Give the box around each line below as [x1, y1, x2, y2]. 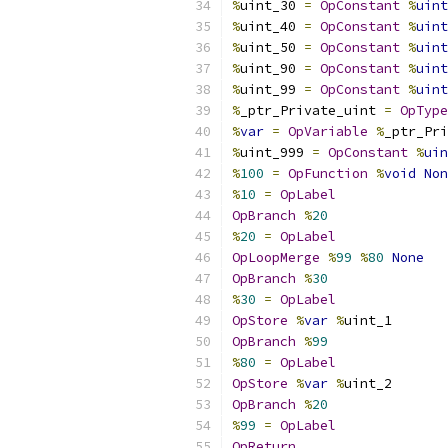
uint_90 [240, 60, 304, 77]
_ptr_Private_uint [240, 102, 384, 119]
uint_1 [344, 312, 392, 329]
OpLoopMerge [232, 249, 320, 266]
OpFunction [288, 165, 368, 182]
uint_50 [240, 39, 304, 56]
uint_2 [344, 375, 392, 392]
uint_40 [240, 18, 304, 35]
